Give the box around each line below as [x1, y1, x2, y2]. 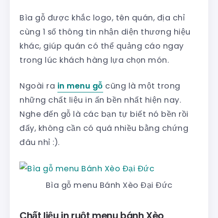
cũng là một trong [103, 80, 181, 91]
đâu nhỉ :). [19, 136, 60, 148]
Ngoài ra [19, 80, 57, 91]
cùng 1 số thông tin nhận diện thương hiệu [19, 26, 191, 37]
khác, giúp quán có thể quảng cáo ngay [19, 40, 184, 52]
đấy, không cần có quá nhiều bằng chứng [19, 122, 188, 134]
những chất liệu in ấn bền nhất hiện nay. [19, 94, 181, 106]
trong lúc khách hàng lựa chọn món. [19, 54, 169, 66]
